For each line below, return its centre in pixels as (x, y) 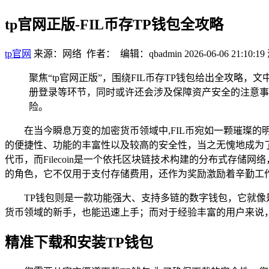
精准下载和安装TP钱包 (79, 242)
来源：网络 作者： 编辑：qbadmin (108, 53)
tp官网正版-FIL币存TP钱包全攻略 (114, 24)
